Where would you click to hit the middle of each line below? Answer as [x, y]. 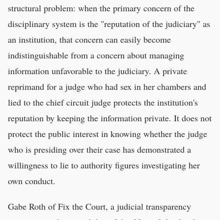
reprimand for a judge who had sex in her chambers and [107, 86]
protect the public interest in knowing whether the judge [108, 134]
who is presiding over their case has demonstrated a [99, 149]
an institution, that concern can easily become [89, 39]
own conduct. [32, 181]
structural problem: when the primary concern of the [101, 8]
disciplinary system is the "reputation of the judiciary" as [109, 24]
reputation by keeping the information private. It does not [110, 118]
